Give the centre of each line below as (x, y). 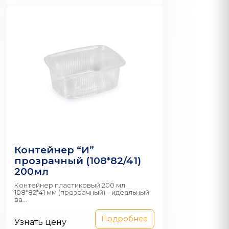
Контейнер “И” (54, 150)
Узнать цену (40, 222)
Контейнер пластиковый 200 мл (70, 186)
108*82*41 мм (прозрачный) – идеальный (82, 193)
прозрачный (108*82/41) (78, 161)
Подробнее (125, 219)
